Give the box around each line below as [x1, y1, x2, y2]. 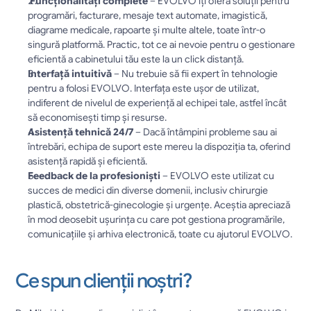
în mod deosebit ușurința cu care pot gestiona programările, [28, 213, 285, 226]
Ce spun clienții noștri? [15, 269, 192, 293]
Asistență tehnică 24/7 [28, 126, 134, 138]
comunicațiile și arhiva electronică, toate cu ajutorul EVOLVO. [28, 228, 293, 240]
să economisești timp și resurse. [28, 111, 167, 124]
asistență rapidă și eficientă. [28, 155, 148, 167]
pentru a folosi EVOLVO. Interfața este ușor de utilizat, [28, 82, 260, 94]
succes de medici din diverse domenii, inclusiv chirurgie [28, 184, 269, 196]
